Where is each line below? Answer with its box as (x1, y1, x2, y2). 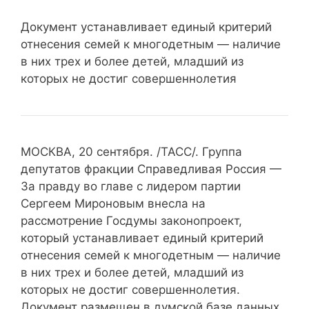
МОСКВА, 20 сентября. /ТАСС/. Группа (21, 144, 242, 159)
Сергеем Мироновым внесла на (21, 196, 206, 210)
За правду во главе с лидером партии (21, 179, 241, 193)
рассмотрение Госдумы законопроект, (21, 213, 242, 228)
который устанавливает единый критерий (21, 230, 263, 245)
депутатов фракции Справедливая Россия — (21, 161, 281, 176)
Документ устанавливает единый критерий (21, 19, 272, 34)
